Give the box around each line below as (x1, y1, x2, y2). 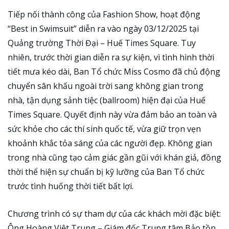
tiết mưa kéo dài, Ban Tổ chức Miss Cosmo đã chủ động (8, 66, 220, 78)
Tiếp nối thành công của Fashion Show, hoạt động (8, 9, 200, 20)
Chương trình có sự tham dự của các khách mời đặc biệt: (8, 208, 221, 219)
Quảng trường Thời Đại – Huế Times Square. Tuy (8, 37, 196, 49)
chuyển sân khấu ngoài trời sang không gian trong (8, 80, 203, 92)
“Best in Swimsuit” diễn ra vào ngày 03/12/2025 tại (8, 23, 199, 35)
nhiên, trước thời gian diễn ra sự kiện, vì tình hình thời (8, 52, 214, 63)
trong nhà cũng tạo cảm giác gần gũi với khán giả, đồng (8, 152, 221, 164)
